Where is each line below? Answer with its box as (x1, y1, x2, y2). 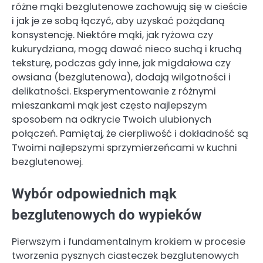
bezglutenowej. (12, 154, 83, 168)
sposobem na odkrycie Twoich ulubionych (12, 112, 211, 126)
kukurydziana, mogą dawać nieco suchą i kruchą (12, 42, 242, 56)
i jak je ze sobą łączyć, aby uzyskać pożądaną (12, 14, 225, 28)
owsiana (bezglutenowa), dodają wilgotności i (12, 70, 231, 84)
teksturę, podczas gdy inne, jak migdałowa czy (12, 56, 231, 70)
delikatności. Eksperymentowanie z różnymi (12, 84, 216, 98)
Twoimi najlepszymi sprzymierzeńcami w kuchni (12, 140, 237, 154)
